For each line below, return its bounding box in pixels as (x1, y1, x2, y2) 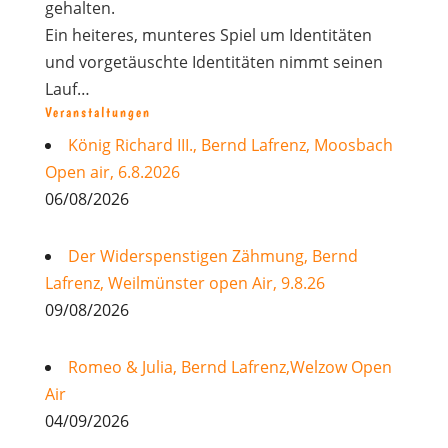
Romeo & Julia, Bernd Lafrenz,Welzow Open (67, 356, 392, 378)
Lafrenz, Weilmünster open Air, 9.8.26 (44, 272, 325, 294)
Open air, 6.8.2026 (44, 161, 180, 183)
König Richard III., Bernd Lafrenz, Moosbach (67, 134, 393, 156)
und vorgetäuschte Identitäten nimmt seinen (44, 51, 383, 73)
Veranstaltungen (44, 104, 151, 120)
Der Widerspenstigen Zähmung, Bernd (67, 245, 358, 267)
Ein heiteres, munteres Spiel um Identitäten (44, 24, 372, 46)
